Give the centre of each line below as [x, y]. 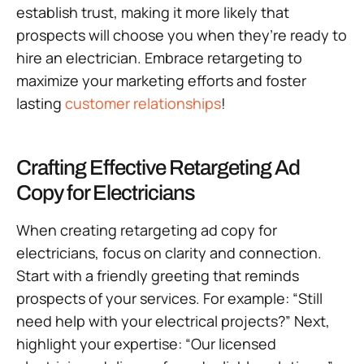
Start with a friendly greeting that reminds [158, 276]
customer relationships [143, 104]
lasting [41, 104]
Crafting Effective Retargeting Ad [158, 168]
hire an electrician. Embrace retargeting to [159, 58]
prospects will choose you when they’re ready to [182, 35]
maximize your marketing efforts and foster [161, 81]
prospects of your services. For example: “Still [169, 299]
